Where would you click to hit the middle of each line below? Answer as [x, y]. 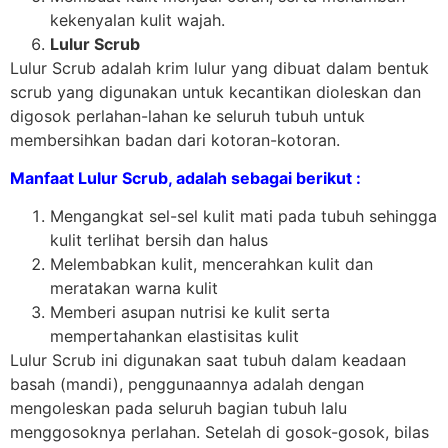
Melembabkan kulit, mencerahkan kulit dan [211, 264]
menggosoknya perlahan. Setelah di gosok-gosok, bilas [219, 432]
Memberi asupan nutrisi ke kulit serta [190, 312]
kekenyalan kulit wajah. [137, 19]
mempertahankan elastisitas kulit [174, 336]
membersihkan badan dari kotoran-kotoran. [175, 139]
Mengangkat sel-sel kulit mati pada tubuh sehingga [243, 216]
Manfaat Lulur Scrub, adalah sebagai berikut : [185, 177]
